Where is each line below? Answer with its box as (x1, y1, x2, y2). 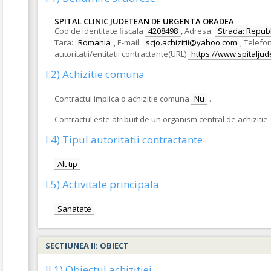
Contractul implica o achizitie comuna (54, 93, 189, 104)
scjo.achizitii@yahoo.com (146, 37, 237, 48)
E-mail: (117, 37, 141, 48)
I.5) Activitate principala (45, 177, 159, 191)
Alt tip (57, 158, 77, 169)
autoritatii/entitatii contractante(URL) (54, 48, 186, 59)
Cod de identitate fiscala (54, 25, 143, 36)
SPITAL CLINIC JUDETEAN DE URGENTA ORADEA (54, 16, 234, 27)
